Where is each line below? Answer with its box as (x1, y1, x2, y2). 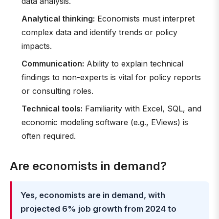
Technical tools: (22, 104, 83, 113)
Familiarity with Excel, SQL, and (83, 104, 201, 113)
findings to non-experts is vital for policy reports (22, 72, 201, 82)
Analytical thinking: (22, 14, 95, 23)
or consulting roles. (22, 86, 93, 96)
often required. (22, 131, 76, 141)
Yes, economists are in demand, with (21, 190, 165, 200)
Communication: (22, 59, 84, 68)
